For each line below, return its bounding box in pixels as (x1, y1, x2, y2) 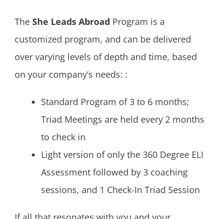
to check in (41, 131, 86, 143)
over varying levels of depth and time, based (15, 51, 197, 63)
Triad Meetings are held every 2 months (41, 113, 204, 125)
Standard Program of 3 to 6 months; (41, 95, 189, 108)
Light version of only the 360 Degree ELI (41, 148, 203, 160)
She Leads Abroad (32, 16, 110, 28)
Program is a (110, 16, 165, 28)
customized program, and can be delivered (15, 33, 191, 45)
